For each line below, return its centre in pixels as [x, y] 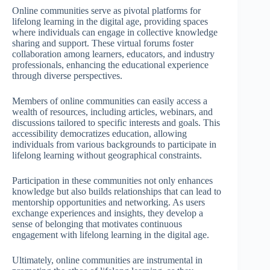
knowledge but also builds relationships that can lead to [117, 191]
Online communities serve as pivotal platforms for [106, 10]
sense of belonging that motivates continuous [97, 224]
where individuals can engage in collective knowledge [115, 32]
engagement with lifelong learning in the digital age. [111, 234]
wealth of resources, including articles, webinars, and [112, 111]
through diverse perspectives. [67, 75]
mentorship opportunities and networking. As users [108, 202]
